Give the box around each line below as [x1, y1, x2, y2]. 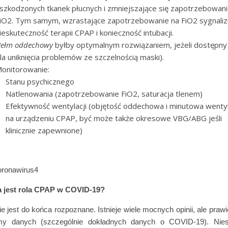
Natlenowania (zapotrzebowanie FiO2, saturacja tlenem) [6, 89, 203, 99]
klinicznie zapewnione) [6, 125, 82, 135]
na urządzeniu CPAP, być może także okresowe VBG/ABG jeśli [6, 113, 222, 123]
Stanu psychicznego [6, 76, 74, 87]
